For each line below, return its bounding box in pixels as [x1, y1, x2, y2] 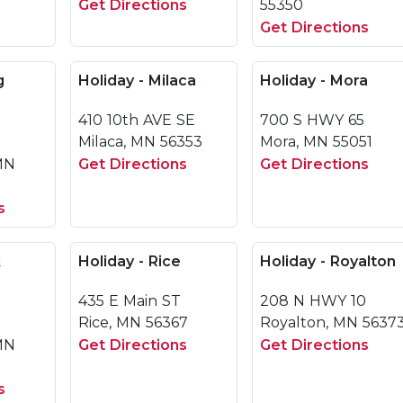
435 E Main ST [78, 292, 181, 309]
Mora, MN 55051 [260, 133, 372, 150]
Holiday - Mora [260, 72, 368, 89]
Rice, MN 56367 [78, 314, 188, 331]
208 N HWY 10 [260, 292, 366, 309]
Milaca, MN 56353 [78, 133, 202, 150]
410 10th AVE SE [78, 112, 195, 129]
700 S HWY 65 [260, 112, 364, 129]
